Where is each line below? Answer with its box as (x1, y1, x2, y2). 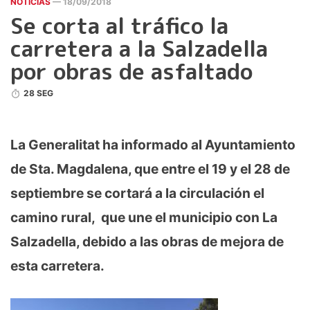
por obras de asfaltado (10, 56, 253, 86)
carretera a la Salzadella (10, 33, 268, 64)
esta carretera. (10, 257, 104, 274)
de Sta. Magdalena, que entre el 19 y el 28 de (10, 161, 290, 177)
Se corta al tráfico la (10, 10, 228, 41)
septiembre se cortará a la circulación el (10, 185, 264, 201)
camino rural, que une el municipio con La (10, 209, 277, 226)
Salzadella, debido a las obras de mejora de (10, 233, 284, 250)
